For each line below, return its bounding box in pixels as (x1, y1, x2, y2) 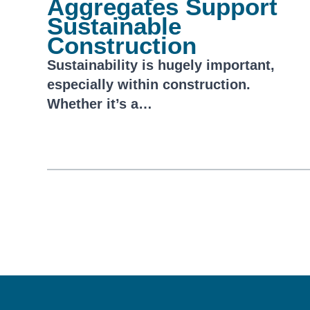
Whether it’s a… (47, 96, 152, 111)
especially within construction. (47, 77, 250, 92)
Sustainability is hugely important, (47, 57, 275, 73)
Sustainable (47, 12, 181, 39)
